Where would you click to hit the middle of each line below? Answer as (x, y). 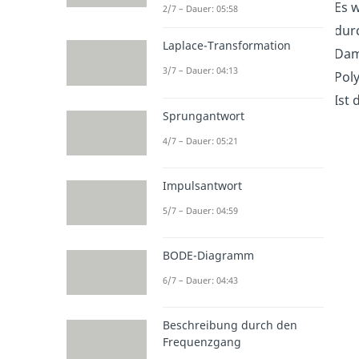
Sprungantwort (203, 115)
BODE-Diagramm (208, 256)
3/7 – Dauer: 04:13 (200, 71)
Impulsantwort (202, 185)
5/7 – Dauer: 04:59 (200, 210)
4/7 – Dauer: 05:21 (200, 140)
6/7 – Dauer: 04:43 (200, 280)
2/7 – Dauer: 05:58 (200, 9)
